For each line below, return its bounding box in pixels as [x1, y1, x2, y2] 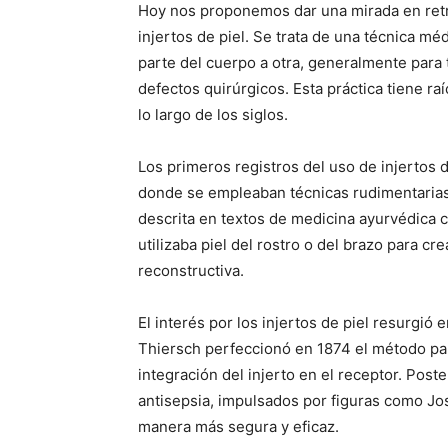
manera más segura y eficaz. [138, 417, 339, 437]
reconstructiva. [138, 261, 244, 281]
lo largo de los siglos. [138, 105, 288, 125]
